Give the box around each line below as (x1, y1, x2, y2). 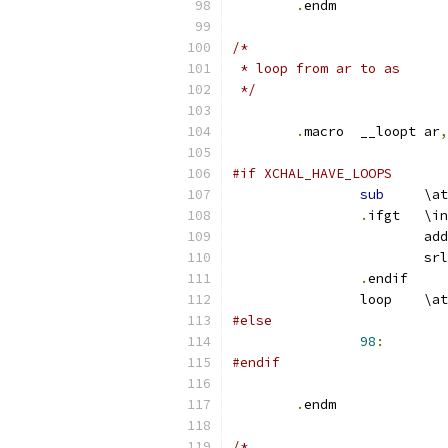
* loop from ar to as (232, 60, 400, 77)
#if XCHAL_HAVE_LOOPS (232, 165, 392, 182)
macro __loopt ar (424, 123, 440, 140)
